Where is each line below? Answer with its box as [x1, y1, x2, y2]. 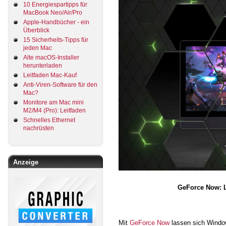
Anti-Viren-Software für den [23, 81, 97, 88]
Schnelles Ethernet [23, 116, 75, 124]
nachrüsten [23, 124, 54, 132]
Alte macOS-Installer [23, 53, 79, 61]
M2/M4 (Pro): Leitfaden [23, 106, 86, 114]
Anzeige [13, 158, 38, 166]
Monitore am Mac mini [23, 98, 84, 106]
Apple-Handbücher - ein [23, 18, 89, 26]
